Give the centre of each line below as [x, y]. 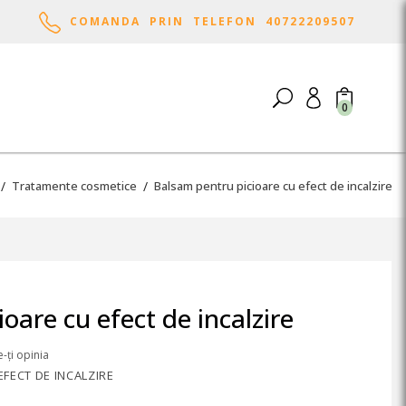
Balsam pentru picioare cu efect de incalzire [273, 186]
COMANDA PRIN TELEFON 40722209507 [208, 21]
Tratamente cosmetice [74, 186]
